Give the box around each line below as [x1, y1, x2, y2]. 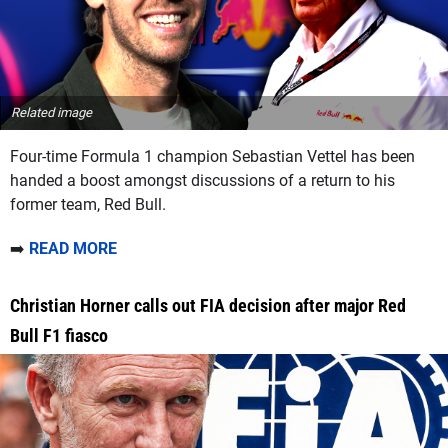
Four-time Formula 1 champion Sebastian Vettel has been [10, 147, 415, 167]
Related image [11, 105, 92, 121]
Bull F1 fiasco [10, 325, 108, 347]
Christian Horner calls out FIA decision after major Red [10, 295, 406, 317]
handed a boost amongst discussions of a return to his [10, 171, 395, 191]
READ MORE [29, 239, 117, 259]
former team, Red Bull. [10, 195, 166, 215]
